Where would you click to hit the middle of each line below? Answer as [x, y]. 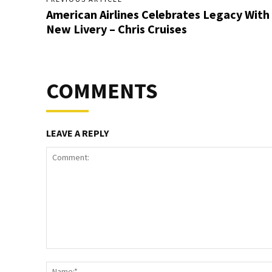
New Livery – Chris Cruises [117, 29]
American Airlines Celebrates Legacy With [158, 14]
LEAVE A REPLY [77, 133]
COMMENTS [102, 90]
